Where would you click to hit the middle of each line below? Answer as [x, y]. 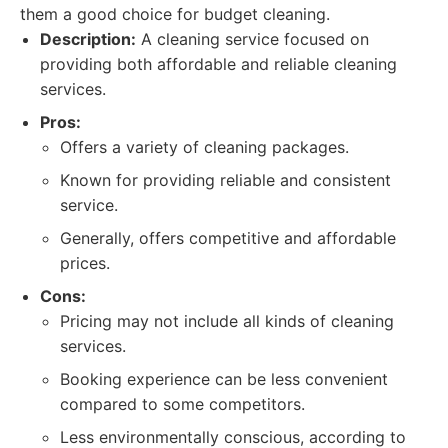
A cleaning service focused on [252, 39]
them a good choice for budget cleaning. [175, 14]
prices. [85, 263]
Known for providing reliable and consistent [225, 180]
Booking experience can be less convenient [224, 379]
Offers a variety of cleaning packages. [204, 147]
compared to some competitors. [182, 404]
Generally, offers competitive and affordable [228, 238]
